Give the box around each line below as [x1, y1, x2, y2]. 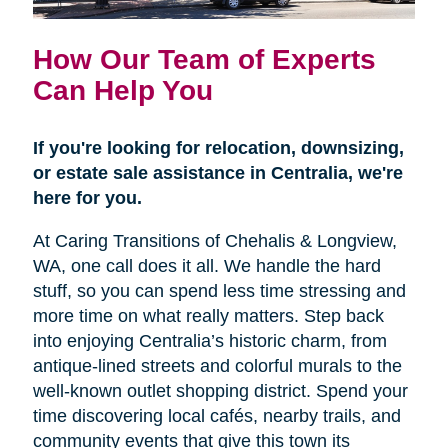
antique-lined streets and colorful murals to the [32, 356, 402, 377]
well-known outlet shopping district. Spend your [32, 381, 408, 402]
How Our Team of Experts [32, 43, 376, 76]
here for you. [32, 188, 142, 209]
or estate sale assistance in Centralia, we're [32, 163, 403, 184]
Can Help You [32, 74, 213, 107]
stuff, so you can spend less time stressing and [32, 281, 406, 302]
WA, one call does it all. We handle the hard [32, 256, 381, 277]
